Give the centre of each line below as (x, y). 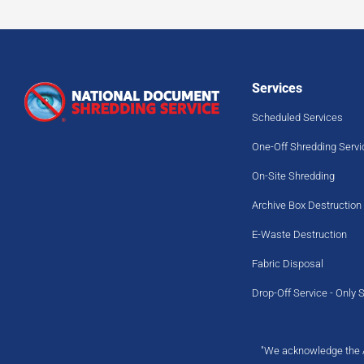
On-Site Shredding (293, 175)
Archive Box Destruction (307, 205)
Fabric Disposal (288, 263)
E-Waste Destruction (299, 234)
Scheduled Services (297, 117)
